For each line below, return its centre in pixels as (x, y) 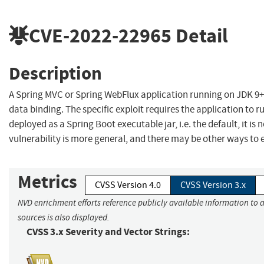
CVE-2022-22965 (100, 35)
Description (55, 73)
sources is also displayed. (64, 218)
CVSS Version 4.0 (128, 185)
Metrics (47, 182)
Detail (200, 35)
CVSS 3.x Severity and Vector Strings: (108, 232)
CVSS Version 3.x (213, 185)
